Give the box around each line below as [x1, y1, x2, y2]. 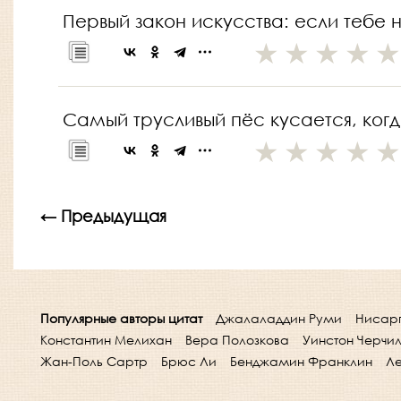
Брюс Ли [161, 353, 217, 371]
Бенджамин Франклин [230, 353, 372, 371]
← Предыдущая [40, 206, 166, 226]
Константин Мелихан [40, 331, 172, 349]
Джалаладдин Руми [216, 310, 342, 328]
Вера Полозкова [185, 331, 289, 349]
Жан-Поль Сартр [40, 353, 148, 371]
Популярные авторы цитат [40, 310, 202, 328]
